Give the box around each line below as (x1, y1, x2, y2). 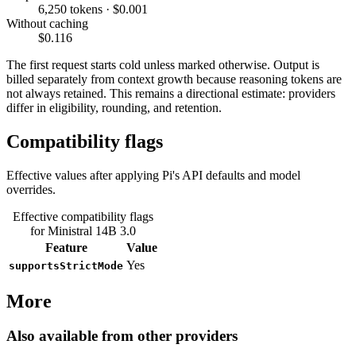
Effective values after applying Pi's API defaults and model (6, 168, 300, 182)
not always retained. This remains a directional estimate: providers (6, 86, 335, 100)
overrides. (6, 182, 56, 196)
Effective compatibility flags (13, 209, 153, 223)
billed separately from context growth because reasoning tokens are (6, 72, 342, 86)
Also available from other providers (6, 327, 238, 345)
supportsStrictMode (9, 259, 123, 272)
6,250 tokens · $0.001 (38, 2, 148, 16)
